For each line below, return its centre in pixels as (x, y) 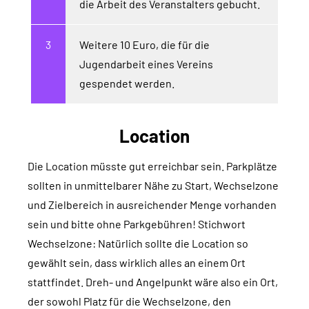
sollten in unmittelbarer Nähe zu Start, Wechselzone (153, 186)
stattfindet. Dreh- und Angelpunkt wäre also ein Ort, (153, 282)
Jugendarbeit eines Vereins (146, 64)
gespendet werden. (127, 83)
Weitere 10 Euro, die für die (144, 45)
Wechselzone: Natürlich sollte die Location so (138, 243)
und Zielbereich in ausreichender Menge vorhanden (152, 205)
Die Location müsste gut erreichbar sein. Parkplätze (152, 166)
